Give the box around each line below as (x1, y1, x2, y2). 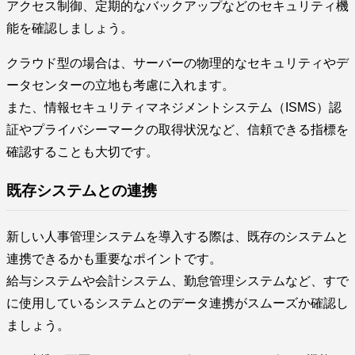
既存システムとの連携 (6, 181, 157, 199)
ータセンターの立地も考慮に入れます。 (6, 78, 235, 93)
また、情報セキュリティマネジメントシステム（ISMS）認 (6, 101, 342, 115)
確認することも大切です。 (6, 145, 158, 159)
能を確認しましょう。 (6, 21, 133, 36)
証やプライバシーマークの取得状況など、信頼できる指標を (6, 123, 349, 137)
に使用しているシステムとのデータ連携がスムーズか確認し (6, 296, 349, 310)
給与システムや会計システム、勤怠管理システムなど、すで (6, 273, 349, 288)
